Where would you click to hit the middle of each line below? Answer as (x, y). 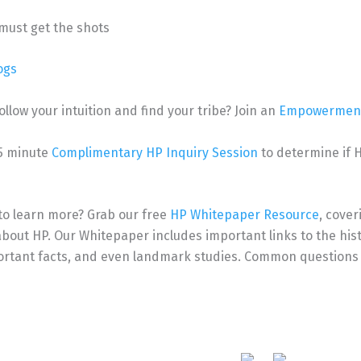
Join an (257, 110)
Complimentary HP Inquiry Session (155, 152)
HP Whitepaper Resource (245, 215)
